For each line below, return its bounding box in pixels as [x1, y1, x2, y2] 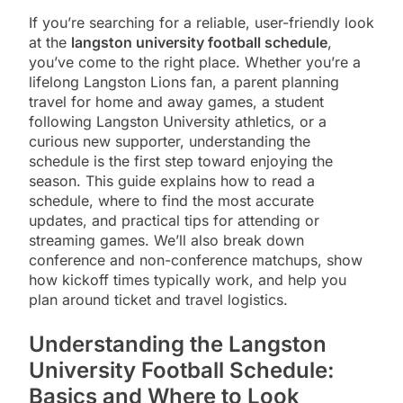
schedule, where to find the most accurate [29, 191, 314, 210]
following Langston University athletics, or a [29, 112, 327, 130]
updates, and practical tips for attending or [29, 210, 319, 229]
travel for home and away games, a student [29, 92, 324, 111]
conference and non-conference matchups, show [29, 250, 363, 269]
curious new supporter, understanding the [29, 131, 310, 150]
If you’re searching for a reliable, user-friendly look [29, 13, 374, 31]
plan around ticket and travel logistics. [29, 290, 288, 309]
